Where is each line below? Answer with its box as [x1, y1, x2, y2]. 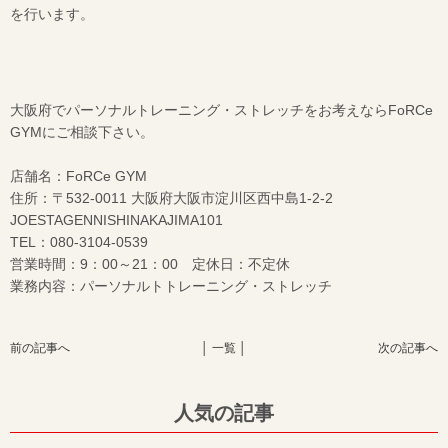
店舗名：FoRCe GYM [10, 168, 147, 184]
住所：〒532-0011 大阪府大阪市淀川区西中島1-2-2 [10, 190, 340, 206]
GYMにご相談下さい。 [10, 124, 154, 140]
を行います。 [10, 6, 94, 22]
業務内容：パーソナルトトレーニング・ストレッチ [10, 278, 332, 294]
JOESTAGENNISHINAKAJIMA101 [10, 212, 223, 228]
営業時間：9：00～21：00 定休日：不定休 [10, 256, 290, 272]
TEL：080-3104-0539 [10, 234, 148, 250]
